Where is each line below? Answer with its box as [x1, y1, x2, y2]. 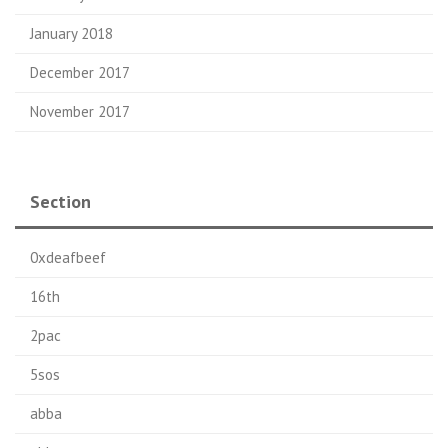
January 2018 [30, 24, 113, 43]
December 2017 [30, 63, 130, 82]
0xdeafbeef [30, 248, 106, 267]
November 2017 [30, 102, 130, 121]
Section [30, 190, 91, 213]
